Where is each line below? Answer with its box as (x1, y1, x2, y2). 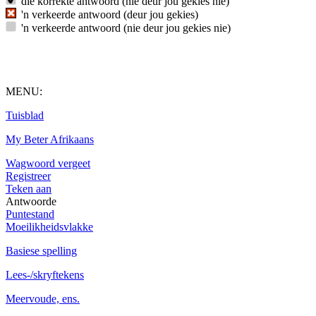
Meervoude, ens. (6, 293, 80, 305)
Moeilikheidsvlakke (6, 221, 93, 233)
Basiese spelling (6, 245, 77, 257)
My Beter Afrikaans (6, 133, 94, 145)
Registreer (6, 170, 51, 182)
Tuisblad (6, 109, 44, 121)
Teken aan (6, 183, 51, 195)
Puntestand (6, 208, 54, 220)
